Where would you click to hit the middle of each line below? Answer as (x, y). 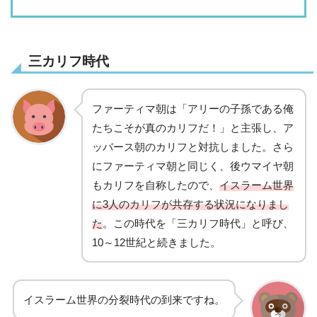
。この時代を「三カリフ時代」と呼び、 (198, 223)
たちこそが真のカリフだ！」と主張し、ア (193, 127)
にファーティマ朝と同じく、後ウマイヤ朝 (193, 166)
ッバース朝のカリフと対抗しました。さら (193, 146)
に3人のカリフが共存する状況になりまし (190, 204)
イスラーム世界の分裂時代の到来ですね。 (124, 299)
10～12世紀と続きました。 (156, 242)
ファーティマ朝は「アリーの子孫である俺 (193, 108)
